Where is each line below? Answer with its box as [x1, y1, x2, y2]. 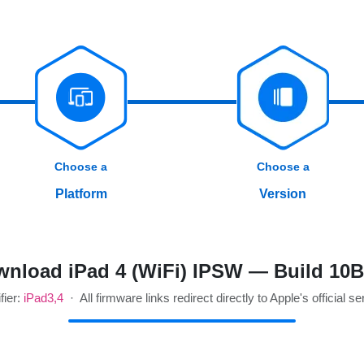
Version [259, 187, 307, 201]
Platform [54, 187, 107, 201]
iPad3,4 [23, 291, 63, 305]
